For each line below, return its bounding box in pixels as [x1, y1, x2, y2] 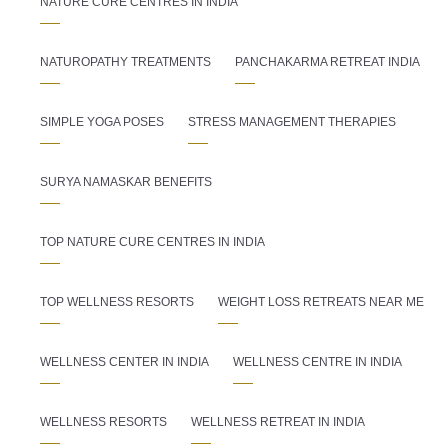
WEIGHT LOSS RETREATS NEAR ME [218, 295, 424, 310]
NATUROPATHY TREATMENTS [40, 55, 211, 70]
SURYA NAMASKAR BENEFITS [40, 175, 212, 190]
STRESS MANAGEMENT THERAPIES [188, 115, 396, 130]
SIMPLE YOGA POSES [40, 115, 164, 130]
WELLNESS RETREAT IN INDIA [191, 415, 365, 430]
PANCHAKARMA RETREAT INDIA [235, 55, 420, 70]
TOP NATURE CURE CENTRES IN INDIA [40, 235, 265, 250]
